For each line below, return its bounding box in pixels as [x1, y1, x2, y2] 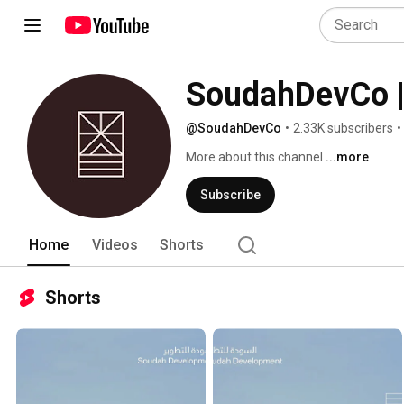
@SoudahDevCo [186, 121, 281, 135]
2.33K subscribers [293, 121, 393, 135]
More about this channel [186, 150, 323, 164]
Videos [92, 236, 138, 253]
